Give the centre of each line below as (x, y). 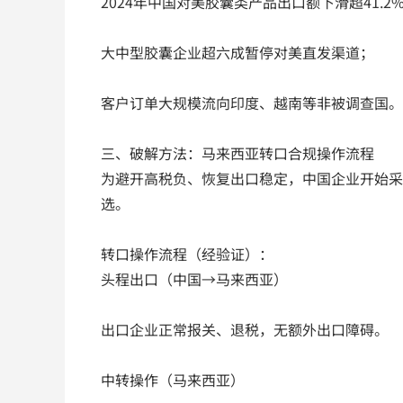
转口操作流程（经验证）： (187, 254)
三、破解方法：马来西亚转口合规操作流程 (237, 153)
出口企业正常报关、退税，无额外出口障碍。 (245, 330)
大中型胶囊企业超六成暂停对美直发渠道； (237, 53)
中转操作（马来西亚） (173, 380)
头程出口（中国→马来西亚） (194, 279)
